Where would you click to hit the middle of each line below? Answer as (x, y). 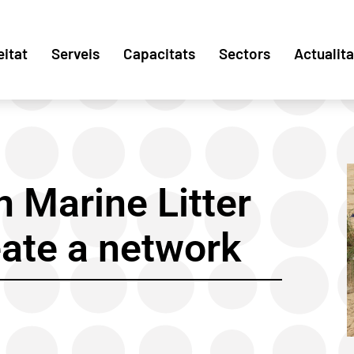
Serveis (75, 53)
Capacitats (159, 53)
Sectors (245, 53)
